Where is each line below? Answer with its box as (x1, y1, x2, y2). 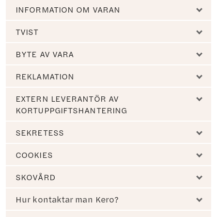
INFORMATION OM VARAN (15, 3, 120, 15)
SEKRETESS (15, 126, 64, 138)
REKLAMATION (15, 70, 75, 82)
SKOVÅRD (15, 171, 55, 183)
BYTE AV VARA (15, 48, 74, 60)
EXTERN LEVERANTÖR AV (15, 93, 119, 104)
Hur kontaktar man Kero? (15, 193, 119, 205)
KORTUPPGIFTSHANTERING (15, 104, 127, 116)
